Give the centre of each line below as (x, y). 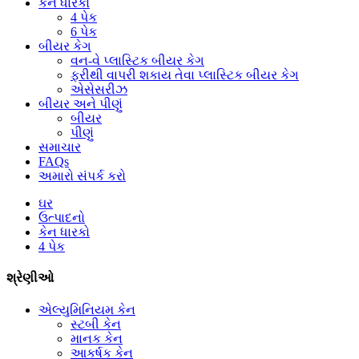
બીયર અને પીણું (81, 104)
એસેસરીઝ (99, 89)
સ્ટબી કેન (96, 324)
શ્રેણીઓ (30, 278)
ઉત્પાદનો (62, 218)
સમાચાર (60, 147)
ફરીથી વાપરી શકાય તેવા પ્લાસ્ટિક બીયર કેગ (185, 75)
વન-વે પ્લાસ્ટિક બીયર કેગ (137, 61)
